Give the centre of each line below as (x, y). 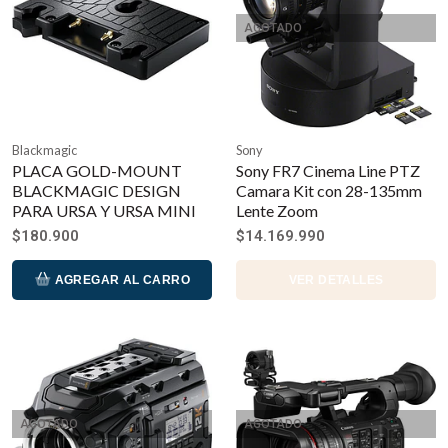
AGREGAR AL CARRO (121, 279)
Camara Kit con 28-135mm (329, 190)
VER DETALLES (336, 279)
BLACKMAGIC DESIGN (96, 190)
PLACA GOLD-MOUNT (97, 170)
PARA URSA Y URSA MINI (104, 210)
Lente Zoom (277, 210)
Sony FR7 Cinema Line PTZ (328, 170)
